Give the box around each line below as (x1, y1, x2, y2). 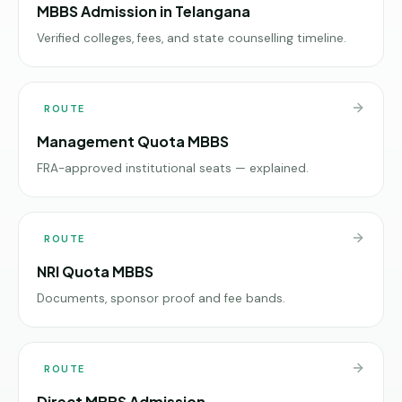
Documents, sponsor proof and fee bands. (37, 290, 285, 306)
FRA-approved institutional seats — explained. (37, 160, 309, 176)
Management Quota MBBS (37, 131, 229, 151)
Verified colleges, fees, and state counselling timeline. (37, 30, 346, 46)
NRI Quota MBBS (37, 261, 153, 281)
